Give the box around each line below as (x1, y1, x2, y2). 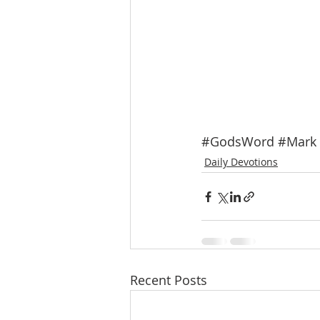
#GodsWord (201, 133, 274, 150)
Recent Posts (130, 271, 207, 289)
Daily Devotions (204, 155, 278, 169)
